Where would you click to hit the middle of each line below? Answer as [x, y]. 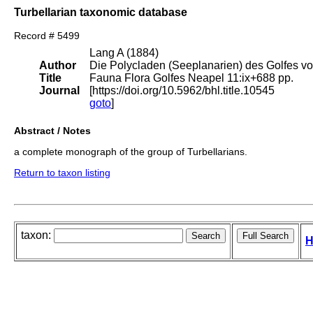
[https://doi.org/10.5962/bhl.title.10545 [182, 91]
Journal [59, 91]
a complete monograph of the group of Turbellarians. [131, 152]
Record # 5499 [47, 36]
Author [58, 66]
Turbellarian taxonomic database [101, 12]
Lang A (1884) [124, 53]
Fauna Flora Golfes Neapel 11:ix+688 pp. [191, 78]
